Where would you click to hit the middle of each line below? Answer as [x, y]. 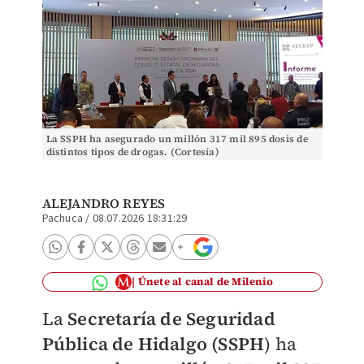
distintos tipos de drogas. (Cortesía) [132, 152]
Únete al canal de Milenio [205, 282]
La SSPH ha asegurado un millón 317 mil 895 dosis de [177, 139]
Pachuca [62, 219]
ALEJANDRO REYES [104, 203]
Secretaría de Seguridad [171, 318]
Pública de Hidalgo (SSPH [153, 344]
